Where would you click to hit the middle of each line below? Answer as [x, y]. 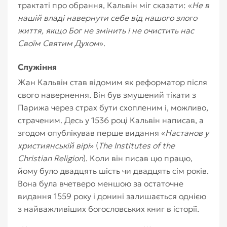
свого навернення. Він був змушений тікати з [107, 95]
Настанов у [187, 133]
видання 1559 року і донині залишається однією [112, 196]
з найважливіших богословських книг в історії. [108, 209]
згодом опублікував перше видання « [91, 133]
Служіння [37, 67]
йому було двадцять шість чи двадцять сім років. [113, 171]
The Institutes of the [137, 145]
